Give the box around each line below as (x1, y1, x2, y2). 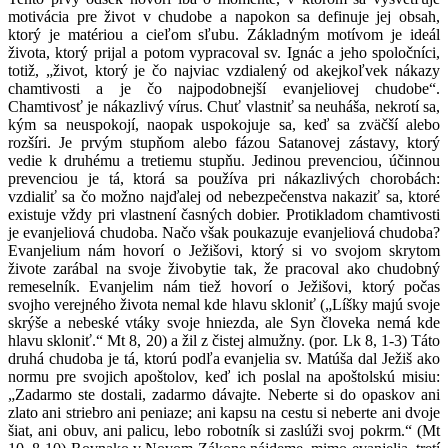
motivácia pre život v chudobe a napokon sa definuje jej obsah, (8, 7, 440, 25)
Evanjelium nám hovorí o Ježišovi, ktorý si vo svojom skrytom (8, 241, 440, 259)
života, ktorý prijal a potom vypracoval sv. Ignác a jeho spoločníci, (8, 43, 440, 61)
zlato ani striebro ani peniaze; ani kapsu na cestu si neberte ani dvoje (8, 403, 440, 421)
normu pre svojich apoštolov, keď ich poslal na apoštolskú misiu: (8, 367, 440, 385)
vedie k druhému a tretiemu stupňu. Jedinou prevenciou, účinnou (8, 151, 440, 169)
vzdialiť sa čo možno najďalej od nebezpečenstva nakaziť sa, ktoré (8, 187, 440, 205)
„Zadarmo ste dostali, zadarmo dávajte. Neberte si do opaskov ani (8, 385, 440, 403)
